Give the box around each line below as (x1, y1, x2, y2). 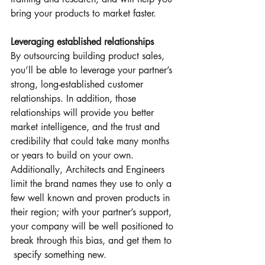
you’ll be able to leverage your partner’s (11, 63, 175, 76)
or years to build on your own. (11, 148, 137, 161)
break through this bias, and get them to (11, 234, 174, 247)
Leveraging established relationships (11, 35, 154, 48)
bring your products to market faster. (11, 7, 156, 20)
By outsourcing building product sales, (11, 49, 167, 62)
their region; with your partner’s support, (11, 205, 174, 218)
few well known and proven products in (11, 191, 173, 204)
